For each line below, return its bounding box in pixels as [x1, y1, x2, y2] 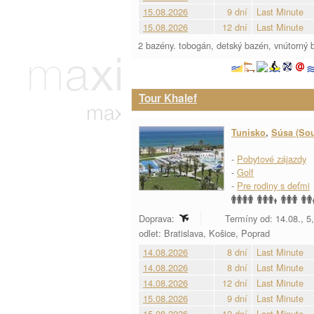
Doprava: [139, 212, 177, 225]
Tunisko [231, 126, 266, 139]
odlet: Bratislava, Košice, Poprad [139, 226, 273, 240]
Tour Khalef [139, 90, 197, 106]
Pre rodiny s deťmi [237, 179, 310, 192]
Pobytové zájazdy [237, 152, 306, 165]
